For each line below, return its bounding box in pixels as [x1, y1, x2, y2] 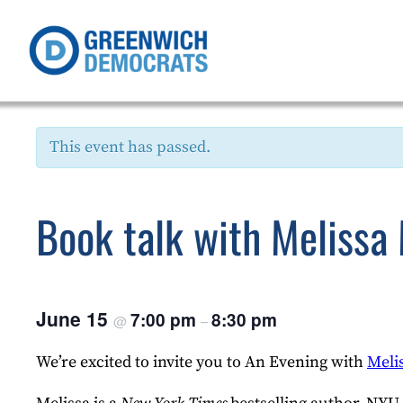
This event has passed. [49, 136, 210, 157]
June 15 [36, 305, 113, 333]
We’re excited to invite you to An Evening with [36, 352, 367, 373]
